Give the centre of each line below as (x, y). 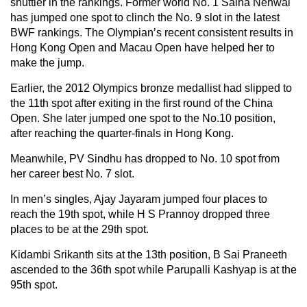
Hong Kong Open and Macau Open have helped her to (143, 47)
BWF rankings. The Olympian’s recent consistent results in (152, 32)
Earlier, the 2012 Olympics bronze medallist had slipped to (151, 88)
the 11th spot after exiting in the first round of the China (142, 103)
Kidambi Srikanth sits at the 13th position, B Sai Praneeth (149, 254)
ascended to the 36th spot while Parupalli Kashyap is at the (153, 269)
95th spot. (34, 284)
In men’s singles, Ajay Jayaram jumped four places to (139, 199)
